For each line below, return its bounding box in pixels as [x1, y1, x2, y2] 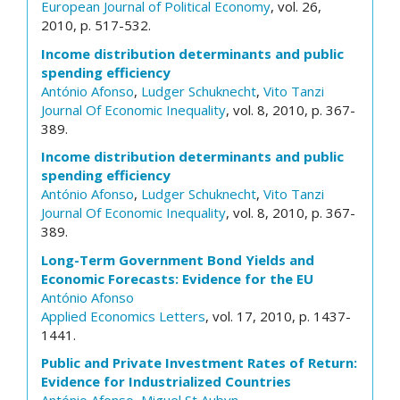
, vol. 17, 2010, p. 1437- [205, 306, 351, 325]
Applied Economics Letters [41, 306, 205, 325]
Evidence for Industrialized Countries [41, 372, 291, 390]
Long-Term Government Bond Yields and [41, 250, 314, 269]
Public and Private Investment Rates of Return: [41, 354, 357, 371]
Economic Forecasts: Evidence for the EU [41, 269, 313, 287]
